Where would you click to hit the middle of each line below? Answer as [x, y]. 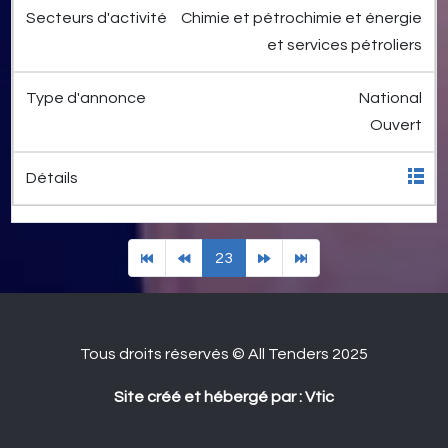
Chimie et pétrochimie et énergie [301, 18]
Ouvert [396, 125]
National [390, 98]
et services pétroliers [344, 45]
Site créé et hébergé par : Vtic [224, 397]
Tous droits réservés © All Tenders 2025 [224, 354]
